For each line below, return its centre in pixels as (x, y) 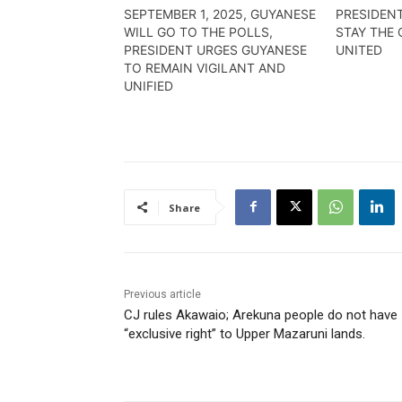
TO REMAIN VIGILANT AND (205, 67)
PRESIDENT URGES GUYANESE (215, 49)
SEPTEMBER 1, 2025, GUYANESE (220, 13)
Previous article (162, 294)
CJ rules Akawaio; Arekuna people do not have (261, 315)
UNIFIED (149, 85)
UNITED (359, 49)
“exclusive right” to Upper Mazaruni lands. (245, 333)
